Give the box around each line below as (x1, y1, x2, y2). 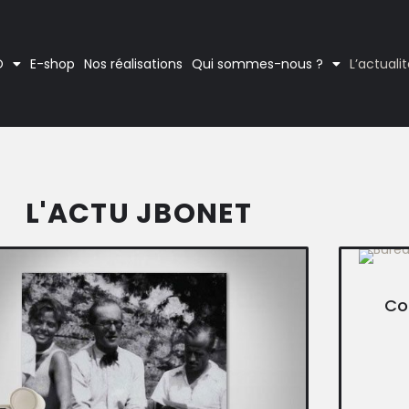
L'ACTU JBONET (26, 194, 252, 233)
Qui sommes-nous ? (192, 54, 324, 73)
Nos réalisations (84, 54, 184, 73)
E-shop (30, 54, 76, 73)
